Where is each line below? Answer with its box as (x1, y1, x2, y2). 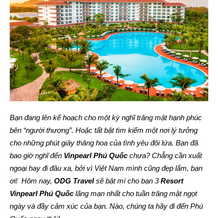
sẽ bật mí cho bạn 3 (94, 177, 161, 185)
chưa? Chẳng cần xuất (127, 151, 202, 160)
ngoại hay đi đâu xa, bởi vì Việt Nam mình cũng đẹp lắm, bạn (10, 164, 202, 172)
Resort (161, 177, 183, 185)
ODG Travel (54, 177, 94, 185)
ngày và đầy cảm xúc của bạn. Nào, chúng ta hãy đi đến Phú (10, 202, 203, 210)
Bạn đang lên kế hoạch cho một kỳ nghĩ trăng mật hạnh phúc (10, 113, 202, 122)
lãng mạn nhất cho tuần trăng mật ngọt (73, 189, 197, 198)
